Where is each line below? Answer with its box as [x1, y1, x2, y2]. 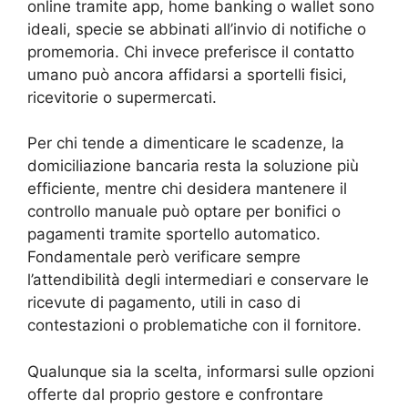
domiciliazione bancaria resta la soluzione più [27, 157, 359, 176]
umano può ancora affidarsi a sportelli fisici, [27, 65, 347, 84]
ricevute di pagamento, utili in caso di [27, 293, 301, 312]
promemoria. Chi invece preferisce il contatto [27, 42, 354, 61]
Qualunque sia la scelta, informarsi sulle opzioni [27, 362, 374, 381]
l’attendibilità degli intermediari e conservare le [27, 270, 369, 290]
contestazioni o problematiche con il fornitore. [27, 316, 362, 335]
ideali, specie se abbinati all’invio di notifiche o [27, 19, 366, 38]
